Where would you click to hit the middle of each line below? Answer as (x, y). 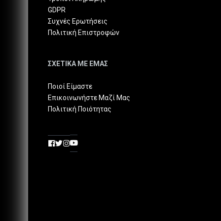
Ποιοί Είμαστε (70, 87)
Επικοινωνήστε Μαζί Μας (89, 98)
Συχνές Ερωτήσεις (78, 21)
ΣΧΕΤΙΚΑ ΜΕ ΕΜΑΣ (78, 64)
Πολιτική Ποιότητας (80, 109)
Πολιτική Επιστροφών (84, 33)
